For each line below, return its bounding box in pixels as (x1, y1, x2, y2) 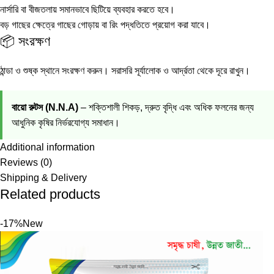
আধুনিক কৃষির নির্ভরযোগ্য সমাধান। (12, 117, 120, 128)
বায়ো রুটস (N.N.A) (12, 102, 78, 113)
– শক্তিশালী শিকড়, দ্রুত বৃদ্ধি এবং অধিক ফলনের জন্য (78, 102, 254, 113)
